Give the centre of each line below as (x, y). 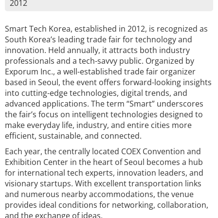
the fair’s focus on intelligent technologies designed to (104, 114)
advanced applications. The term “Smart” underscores (104, 104)
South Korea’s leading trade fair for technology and (99, 39)
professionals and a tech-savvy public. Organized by (100, 61)
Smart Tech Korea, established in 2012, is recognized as (106, 29)
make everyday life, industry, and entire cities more (98, 125)
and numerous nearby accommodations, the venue (99, 194)
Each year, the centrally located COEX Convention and (103, 151)
